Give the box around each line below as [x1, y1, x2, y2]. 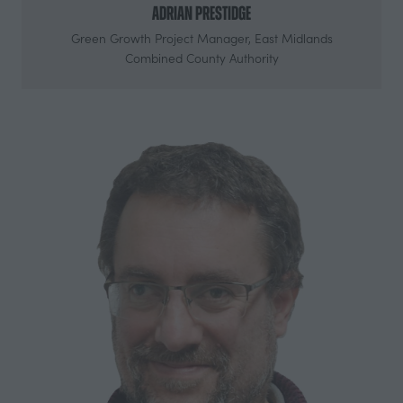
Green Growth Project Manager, [70, 29, 255, 47]
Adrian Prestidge [152, 2, 251, 23]
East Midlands [254, 29, 333, 47]
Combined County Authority [124, 49, 279, 67]
